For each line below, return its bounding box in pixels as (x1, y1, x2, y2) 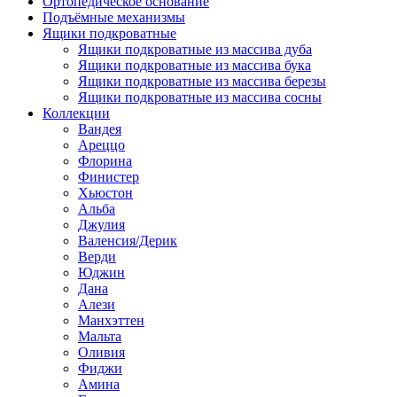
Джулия (78, 217, 125, 232)
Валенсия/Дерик (78, 233, 177, 248)
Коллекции (43, 105, 110, 121)
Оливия (78, 345, 125, 360)
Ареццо (78, 137, 125, 152)
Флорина (78, 153, 132, 168)
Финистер (78, 169, 139, 184)
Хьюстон (78, 185, 133, 200)
